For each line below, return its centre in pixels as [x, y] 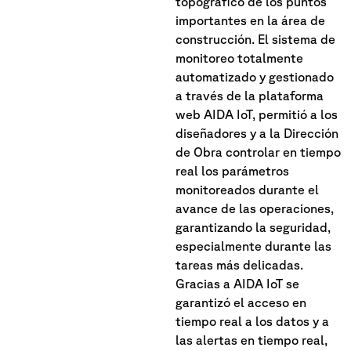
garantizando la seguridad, [253, 228]
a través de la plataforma [250, 96]
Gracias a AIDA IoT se [237, 284]
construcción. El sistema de [255, 40]
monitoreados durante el [247, 190]
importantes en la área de [250, 21]
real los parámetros [232, 171]
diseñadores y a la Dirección [257, 134]
